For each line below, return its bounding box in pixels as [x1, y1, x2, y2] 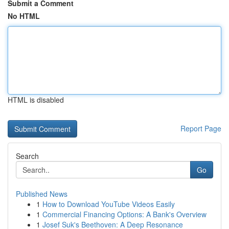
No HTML [8, 11, 40, 21]
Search [16, 151, 39, 161]
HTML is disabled [8, 95, 64, 105]
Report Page [180, 123, 221, 133]
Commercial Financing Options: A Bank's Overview [42, 209, 207, 219]
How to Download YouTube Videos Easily [42, 199, 175, 209]
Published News [16, 189, 67, 199]
